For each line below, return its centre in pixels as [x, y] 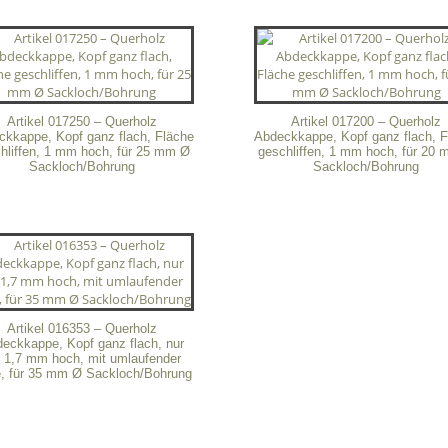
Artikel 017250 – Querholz [81, 121]
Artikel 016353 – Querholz [81, 329]
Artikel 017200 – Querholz [366, 121]
